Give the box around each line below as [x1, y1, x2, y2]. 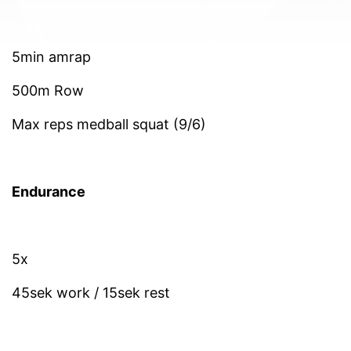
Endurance [12, 183, 85, 200]
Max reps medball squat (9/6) [12, 115, 206, 132]
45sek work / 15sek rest [12, 284, 170, 301]
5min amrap [12, 48, 91, 65]
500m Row [12, 81, 84, 99]
